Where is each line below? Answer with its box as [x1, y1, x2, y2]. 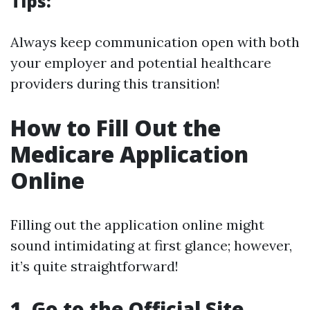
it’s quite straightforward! [10, 257, 179, 275]
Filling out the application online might [10, 216, 264, 233]
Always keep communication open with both [10, 33, 300, 51]
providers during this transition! [10, 75, 220, 92]
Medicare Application [10, 139, 248, 169]
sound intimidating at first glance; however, [10, 237, 292, 254]
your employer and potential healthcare [10, 54, 271, 71]
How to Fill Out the [10, 113, 221, 143]
